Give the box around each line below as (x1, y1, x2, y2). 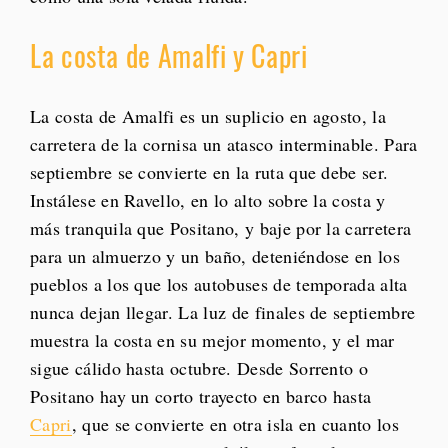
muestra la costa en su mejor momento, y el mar (30, 328, 395, 353)
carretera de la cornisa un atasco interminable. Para (30, 132, 418, 157)
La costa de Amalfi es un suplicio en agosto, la (30, 104, 387, 129)
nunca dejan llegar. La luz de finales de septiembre (30, 300, 416, 325)
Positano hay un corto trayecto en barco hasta (30, 384, 372, 409)
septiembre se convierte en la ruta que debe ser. (30, 160, 389, 185)
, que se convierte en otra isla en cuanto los (71, 412, 400, 437)
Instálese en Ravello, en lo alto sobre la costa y (30, 188, 386, 213)
